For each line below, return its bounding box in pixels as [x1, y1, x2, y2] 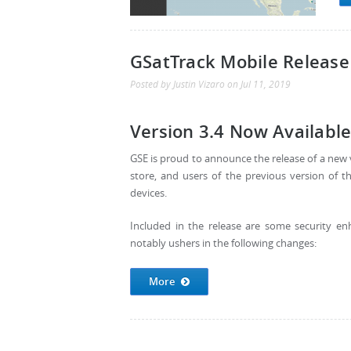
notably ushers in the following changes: [130, 237, 317, 250]
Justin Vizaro [173, 78, 225, 90]
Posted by [130, 78, 173, 90]
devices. [130, 186, 167, 200]
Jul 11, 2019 [241, 78, 291, 90]
